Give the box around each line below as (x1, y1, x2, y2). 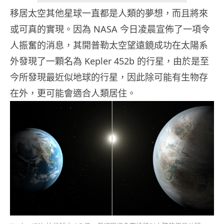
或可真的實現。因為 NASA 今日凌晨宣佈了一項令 (10, 23, 210, 35)
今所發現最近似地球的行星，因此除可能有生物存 (10, 71, 208, 83)
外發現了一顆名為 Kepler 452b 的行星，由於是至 (10, 55, 209, 67)
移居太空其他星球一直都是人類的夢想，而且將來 (10, 7, 208, 19)
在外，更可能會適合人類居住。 (10, 87, 136, 99)
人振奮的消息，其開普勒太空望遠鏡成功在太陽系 (10, 39, 208, 51)
